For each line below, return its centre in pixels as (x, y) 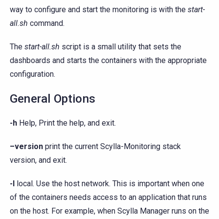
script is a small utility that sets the (120, 46)
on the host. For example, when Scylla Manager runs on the (109, 211)
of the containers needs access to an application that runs (108, 197)
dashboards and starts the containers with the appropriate (108, 60)
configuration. (33, 74)
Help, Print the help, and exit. (66, 123)
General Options (53, 99)
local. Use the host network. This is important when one (109, 183)
